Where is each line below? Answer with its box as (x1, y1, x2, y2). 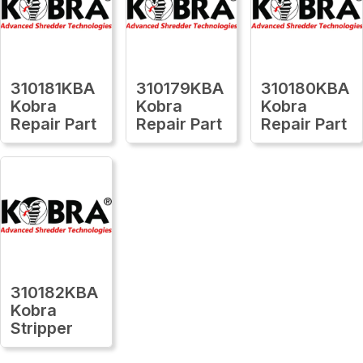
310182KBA (11, 282, 98, 302)
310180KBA (261, 78, 350, 98)
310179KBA (135, 78, 224, 98)
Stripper (11, 318, 73, 338)
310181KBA (11, 78, 95, 98)
